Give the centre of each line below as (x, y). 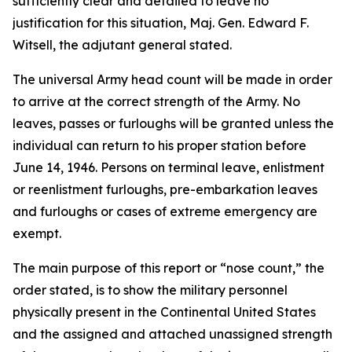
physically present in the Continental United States (164, 312)
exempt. (37, 233)
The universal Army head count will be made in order (172, 79)
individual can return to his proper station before (159, 145)
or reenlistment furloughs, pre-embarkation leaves (165, 189)
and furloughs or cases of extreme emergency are (165, 211)
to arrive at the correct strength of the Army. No (156, 101)
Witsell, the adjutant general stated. (122, 45)
